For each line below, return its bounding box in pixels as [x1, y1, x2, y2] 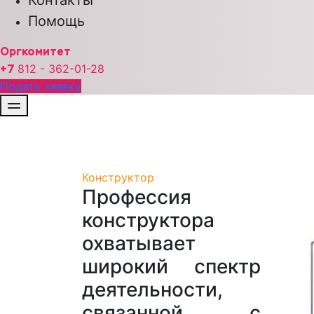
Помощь [28, 12, 85, 29]
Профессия [82, 185, 191, 210]
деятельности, [82, 278, 223, 302]
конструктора [82, 208, 214, 233]
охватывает [82, 231, 196, 256]
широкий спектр [82, 254, 261, 279]
